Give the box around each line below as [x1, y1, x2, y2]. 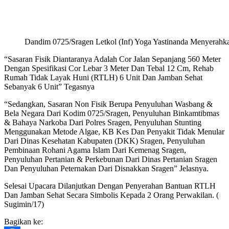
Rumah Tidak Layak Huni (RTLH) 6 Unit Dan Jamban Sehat [4, 73, 202, 82]
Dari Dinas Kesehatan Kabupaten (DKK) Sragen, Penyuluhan [4, 136, 205, 145]
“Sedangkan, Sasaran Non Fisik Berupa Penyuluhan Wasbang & [4, 99, 213, 108]
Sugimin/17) [4, 199, 44, 209]
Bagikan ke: [4, 217, 43, 226]
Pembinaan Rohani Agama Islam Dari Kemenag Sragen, [4, 145, 186, 154]
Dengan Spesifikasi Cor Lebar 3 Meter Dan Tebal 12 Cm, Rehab [4, 63, 214, 73]
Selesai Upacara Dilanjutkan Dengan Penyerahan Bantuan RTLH [4, 181, 216, 190]
